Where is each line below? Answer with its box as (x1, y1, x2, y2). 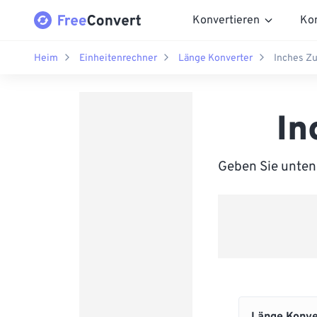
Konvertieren (192, 13, 260, 28)
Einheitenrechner (79, 52, 157, 64)
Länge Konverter (178, 52, 253, 64)
